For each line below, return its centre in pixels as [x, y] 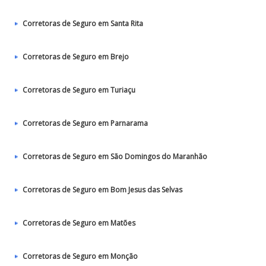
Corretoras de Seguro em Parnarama [85, 123]
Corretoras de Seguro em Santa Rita [83, 23]
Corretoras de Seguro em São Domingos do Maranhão [115, 156]
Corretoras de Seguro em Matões [79, 223]
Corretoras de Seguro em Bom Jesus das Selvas [102, 190]
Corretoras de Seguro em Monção [80, 256]
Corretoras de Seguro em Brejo [76, 57]
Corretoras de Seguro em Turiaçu [79, 90]
